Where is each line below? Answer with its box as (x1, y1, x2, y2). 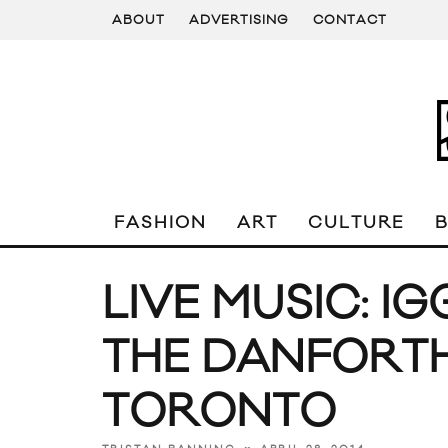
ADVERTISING (189, 12, 289, 28)
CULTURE (308, 212, 405, 234)
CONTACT (313, 12, 387, 28)
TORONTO (102, 384, 336, 441)
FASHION (114, 212, 207, 234)
